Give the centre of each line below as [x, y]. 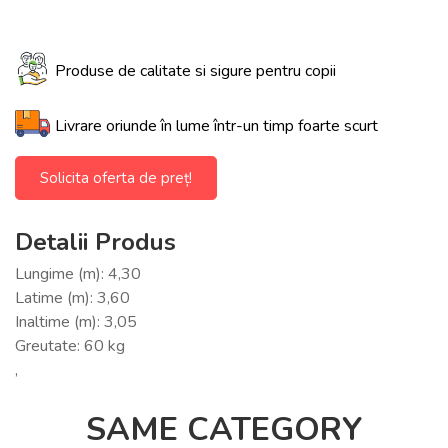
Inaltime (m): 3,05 [76, 321]
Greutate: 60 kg [70, 345]
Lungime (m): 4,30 [78, 273]
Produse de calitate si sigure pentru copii [195, 70]
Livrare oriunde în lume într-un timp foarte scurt [216, 125]
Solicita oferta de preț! [116, 177]
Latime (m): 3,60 [72, 297]
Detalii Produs [95, 241]
